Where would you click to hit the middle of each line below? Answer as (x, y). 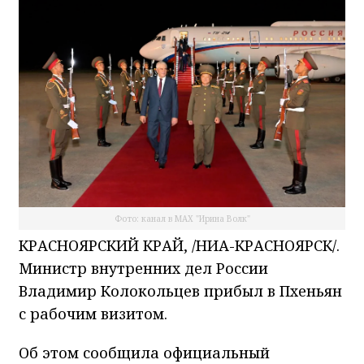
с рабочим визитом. (93, 313)
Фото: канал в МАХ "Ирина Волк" (182, 218)
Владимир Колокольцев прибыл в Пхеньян (180, 290)
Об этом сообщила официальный (144, 352)
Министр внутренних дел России (143, 268)
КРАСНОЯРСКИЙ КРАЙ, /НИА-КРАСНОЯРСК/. (179, 245)
